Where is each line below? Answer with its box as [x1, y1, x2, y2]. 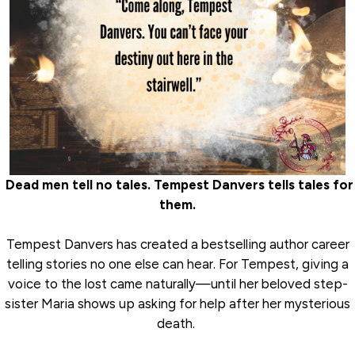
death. [157, 315, 198, 332]
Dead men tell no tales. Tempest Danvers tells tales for [2, 177, 353, 193]
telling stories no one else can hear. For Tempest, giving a [6, 256, 349, 273]
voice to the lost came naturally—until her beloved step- [7, 276, 348, 292]
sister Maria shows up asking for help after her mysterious [5, 296, 350, 312]
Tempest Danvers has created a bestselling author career [6, 236, 349, 253]
